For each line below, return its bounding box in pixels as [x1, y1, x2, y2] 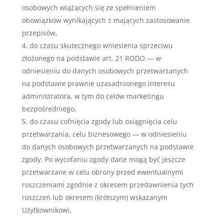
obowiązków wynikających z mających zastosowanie [21, 16, 190, 25]
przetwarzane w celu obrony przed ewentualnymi [21, 167, 183, 177]
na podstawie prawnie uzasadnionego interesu [21, 79, 175, 88]
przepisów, [21, 28, 57, 37]
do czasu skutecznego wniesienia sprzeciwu [29, 41, 173, 50]
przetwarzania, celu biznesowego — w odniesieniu [21, 129, 187, 139]
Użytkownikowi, [21, 205, 72, 215]
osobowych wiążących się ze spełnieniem [21, 3, 156, 12]
